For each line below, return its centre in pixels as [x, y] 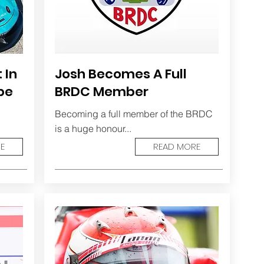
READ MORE [176, 146]
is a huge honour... [93, 128]
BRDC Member [101, 92]
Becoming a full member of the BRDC [133, 114]
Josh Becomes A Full [121, 74]
